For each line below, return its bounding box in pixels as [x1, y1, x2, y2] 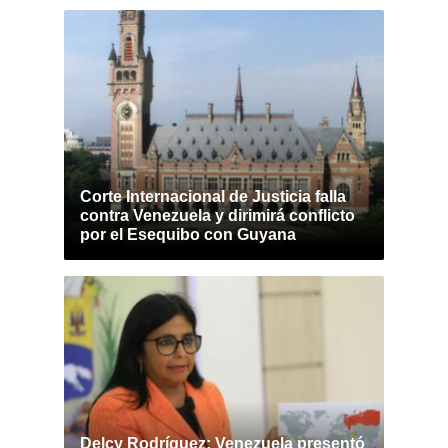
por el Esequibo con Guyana [80, 226, 296, 243]
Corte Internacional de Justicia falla [80, 188, 346, 205]
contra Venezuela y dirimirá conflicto [80, 207, 355, 224]
